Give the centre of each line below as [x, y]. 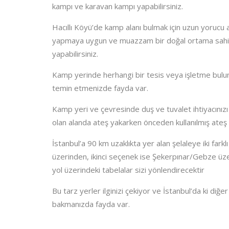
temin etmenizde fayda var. [100, 88]
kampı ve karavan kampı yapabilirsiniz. [118, 6]
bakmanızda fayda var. [91, 204]
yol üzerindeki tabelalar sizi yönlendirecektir [128, 170]
